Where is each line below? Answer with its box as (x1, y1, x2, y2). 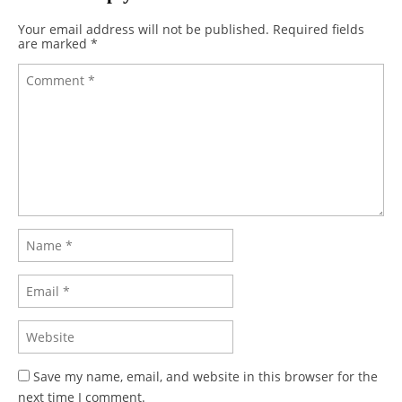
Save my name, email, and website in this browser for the (33, 367, 378, 385)
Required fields (273, 20, 364, 38)
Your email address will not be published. (18, 20, 269, 38)
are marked (18, 34, 91, 52)
